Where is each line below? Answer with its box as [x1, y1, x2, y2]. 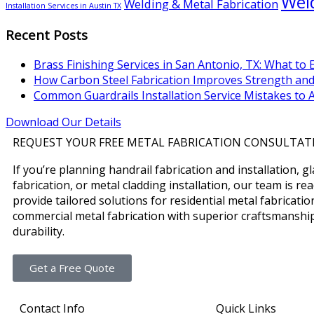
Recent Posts [6, 26, 88, 44]
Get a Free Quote [29, 260, 115, 275]
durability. [13, 223, 64, 239]
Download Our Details [6, 114, 121, 130]
